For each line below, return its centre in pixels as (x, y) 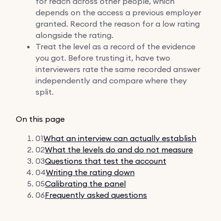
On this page (40, 119)
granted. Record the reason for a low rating (118, 23)
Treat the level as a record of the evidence (115, 46)
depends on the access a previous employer (118, 12)
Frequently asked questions (96, 195)
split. (45, 92)
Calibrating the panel (85, 183)
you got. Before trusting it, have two (103, 57)
